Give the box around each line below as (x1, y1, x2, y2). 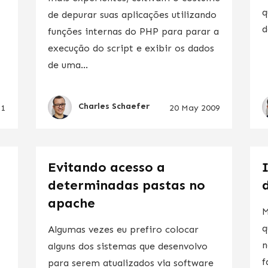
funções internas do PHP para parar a (47, 25, 219, 37)
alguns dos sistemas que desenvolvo (47, 240, 208, 252)
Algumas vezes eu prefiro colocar (47, 223, 199, 235)
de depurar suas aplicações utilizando (47, 8, 217, 20)
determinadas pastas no (47, 176, 205, 193)
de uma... (47, 59, 88, 71)
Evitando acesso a (47, 159, 165, 175)
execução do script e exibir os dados (47, 42, 214, 54)
